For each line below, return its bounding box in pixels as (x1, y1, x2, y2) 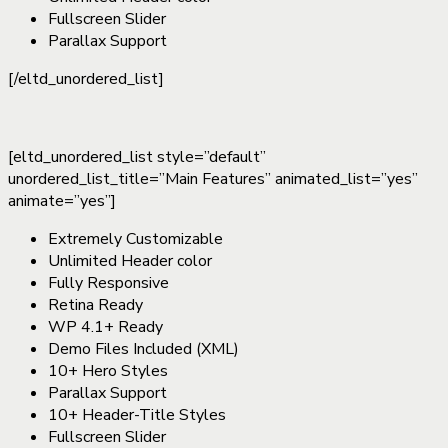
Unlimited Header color (48, 250, 212, 272)
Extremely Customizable (48, 228, 223, 250)
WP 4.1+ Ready (48, 316, 163, 338)
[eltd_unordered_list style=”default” (8, 146, 266, 168)
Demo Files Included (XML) (48, 338, 239, 360)
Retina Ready (48, 294, 143, 316)
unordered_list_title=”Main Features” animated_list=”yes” (8, 168, 418, 190)
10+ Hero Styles (48, 360, 168, 382)
